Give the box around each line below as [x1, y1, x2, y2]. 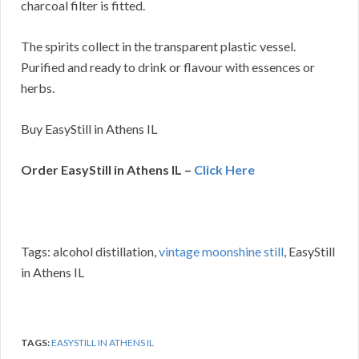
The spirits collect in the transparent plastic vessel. [21, 38, 296, 54]
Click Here [194, 162, 255, 178]
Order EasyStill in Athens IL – [21, 162, 194, 178]
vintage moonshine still [159, 244, 284, 260]
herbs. [21, 80, 54, 96]
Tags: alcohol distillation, [21, 244, 159, 260]
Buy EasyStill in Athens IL [21, 121, 157, 137]
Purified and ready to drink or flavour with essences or [21, 59, 315, 75]
